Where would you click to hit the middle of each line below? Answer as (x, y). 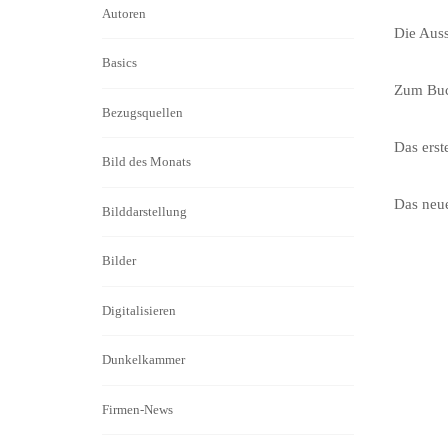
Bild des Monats (146, 162)
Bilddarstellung (144, 211)
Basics (119, 63)
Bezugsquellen (142, 112)
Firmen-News (137, 409)
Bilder (119, 261)
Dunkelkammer (143, 360)
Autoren (124, 13)
